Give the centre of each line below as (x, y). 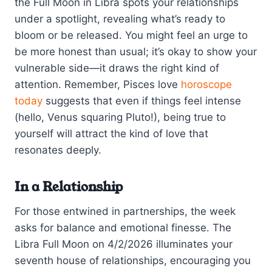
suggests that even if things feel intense (142, 101)
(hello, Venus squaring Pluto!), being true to (120, 117)
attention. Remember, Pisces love (98, 85)
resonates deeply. (58, 150)
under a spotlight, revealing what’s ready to (120, 19)
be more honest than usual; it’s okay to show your (136, 52)
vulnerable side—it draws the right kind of (117, 68)
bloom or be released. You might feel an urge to (131, 36)
